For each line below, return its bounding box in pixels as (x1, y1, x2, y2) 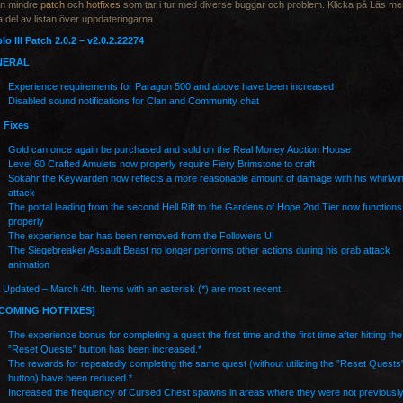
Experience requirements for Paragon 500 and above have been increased (8, 81, 334, 92)
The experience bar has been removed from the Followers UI (8, 230, 274, 241)
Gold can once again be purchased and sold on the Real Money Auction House (8, 144, 351, 155)
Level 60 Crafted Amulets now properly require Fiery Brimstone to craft (8, 158, 315, 169)
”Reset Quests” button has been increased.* (8, 344, 201, 354)
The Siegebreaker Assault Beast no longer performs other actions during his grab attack (8, 245, 390, 255)
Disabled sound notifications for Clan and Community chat (8, 95, 259, 106)
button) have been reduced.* (8, 372, 132, 383)
